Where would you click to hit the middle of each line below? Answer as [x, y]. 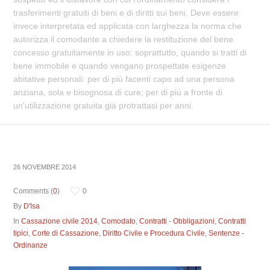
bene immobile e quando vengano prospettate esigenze [120, 66]
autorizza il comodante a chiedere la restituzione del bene [124, 39]
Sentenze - [227, 233]
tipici [21, 233]
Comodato [119, 221]
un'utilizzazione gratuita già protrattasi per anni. [104, 105]
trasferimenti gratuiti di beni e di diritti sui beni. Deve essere [126, 13]
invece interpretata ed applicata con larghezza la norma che [128, 26]
